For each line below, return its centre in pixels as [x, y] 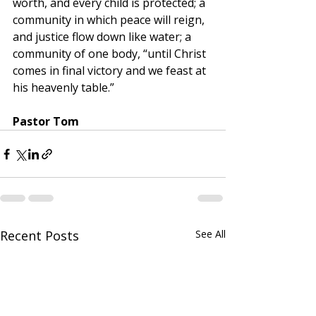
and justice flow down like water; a [103, 37]
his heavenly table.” [63, 88]
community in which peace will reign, [110, 20]
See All [211, 234]
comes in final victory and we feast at [111, 71]
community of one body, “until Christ [111, 54]
